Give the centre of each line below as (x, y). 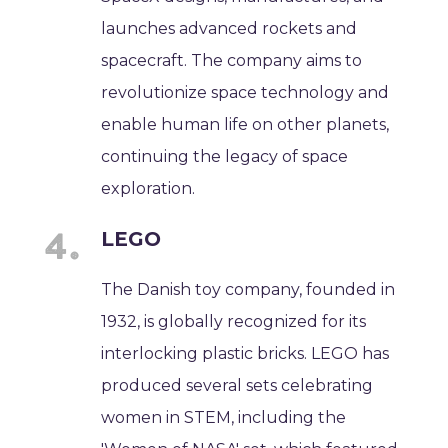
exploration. (148, 188)
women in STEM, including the (224, 417)
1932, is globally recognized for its (234, 321)
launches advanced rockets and (229, 28)
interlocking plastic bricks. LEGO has (245, 353)
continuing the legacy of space (225, 156)
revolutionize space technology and (245, 92)
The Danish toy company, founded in (248, 289)
